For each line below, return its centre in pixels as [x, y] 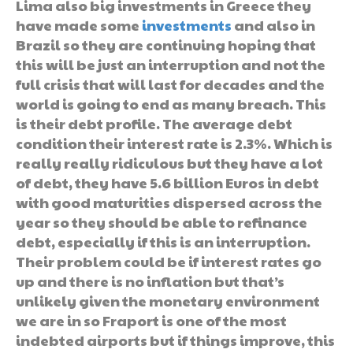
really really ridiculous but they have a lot [169, 162]
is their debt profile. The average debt [154, 123]
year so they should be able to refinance [162, 221]
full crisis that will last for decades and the [170, 84]
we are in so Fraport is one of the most [151, 320]
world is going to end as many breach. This [171, 103]
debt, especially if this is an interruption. [163, 241]
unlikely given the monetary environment [168, 300]
